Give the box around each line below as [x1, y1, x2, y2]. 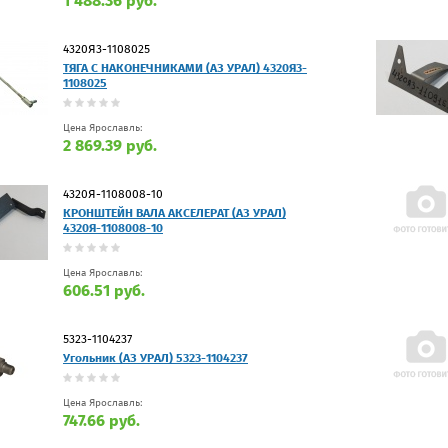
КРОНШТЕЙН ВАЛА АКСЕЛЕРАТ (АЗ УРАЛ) [63, 205, 286, 220]
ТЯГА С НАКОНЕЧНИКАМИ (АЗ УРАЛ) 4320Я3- [63, 60, 307, 75]
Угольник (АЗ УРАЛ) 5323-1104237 [63, 350, 248, 365]
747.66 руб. [63, 410, 140, 430]
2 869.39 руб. [63, 135, 157, 155]
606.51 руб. [63, 280, 145, 300]
